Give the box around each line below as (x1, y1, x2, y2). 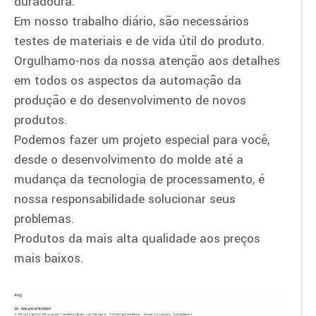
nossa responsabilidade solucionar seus (14, 190, 236, 208)
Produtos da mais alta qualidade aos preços (14, 230, 260, 248)
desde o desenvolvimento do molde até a (14, 151, 243, 169)
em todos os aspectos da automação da (14, 72, 241, 90)
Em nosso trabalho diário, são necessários (14, 13, 249, 30)
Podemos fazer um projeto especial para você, (14, 131, 269, 149)
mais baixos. (14, 250, 83, 267)
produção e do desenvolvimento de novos (14, 92, 246, 109)
